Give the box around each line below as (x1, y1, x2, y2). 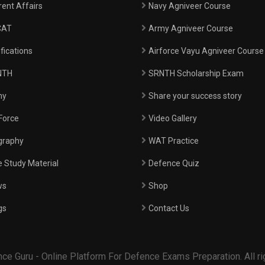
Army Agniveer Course (148, 24, 233, 33)
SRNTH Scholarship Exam (148, 69, 244, 78)
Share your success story (148, 91, 242, 101)
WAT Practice (148, 136, 199, 146)
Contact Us (148, 203, 189, 213)
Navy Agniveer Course (148, 1, 231, 11)
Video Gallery (148, 114, 197, 123)
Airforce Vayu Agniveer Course (148, 46, 264, 56)
